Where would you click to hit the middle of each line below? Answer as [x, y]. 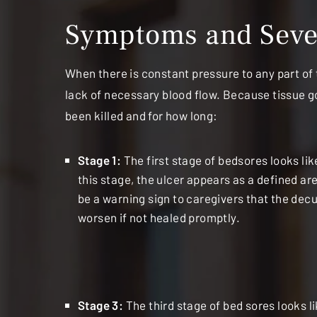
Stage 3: [101, 305]
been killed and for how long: [142, 116]
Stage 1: [101, 160]
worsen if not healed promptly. [159, 218]
